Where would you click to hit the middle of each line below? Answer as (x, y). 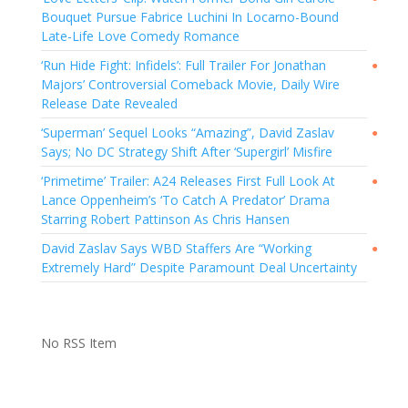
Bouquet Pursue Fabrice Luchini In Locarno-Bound (189, 17)
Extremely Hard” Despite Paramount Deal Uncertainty (199, 267)
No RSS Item (78, 343)
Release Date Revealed (109, 103)
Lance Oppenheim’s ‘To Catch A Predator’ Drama (185, 200)
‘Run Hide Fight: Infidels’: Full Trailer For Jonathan (183, 65)
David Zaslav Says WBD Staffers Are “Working (176, 248)
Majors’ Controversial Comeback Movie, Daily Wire (190, 84)
